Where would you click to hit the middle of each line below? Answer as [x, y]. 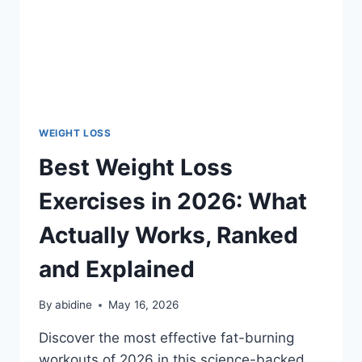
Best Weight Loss [136, 167]
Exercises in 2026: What [173, 201]
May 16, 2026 [144, 305]
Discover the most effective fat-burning [166, 338]
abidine [74, 305]
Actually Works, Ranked [168, 235]
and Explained [117, 269]
